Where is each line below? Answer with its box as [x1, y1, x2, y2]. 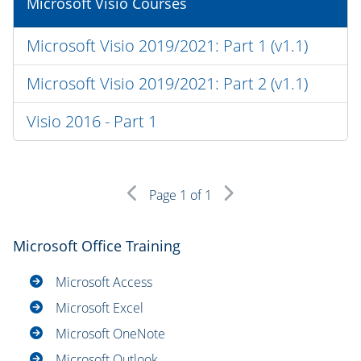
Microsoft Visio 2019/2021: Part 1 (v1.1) [27, 35, 308, 57]
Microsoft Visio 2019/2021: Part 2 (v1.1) [27, 73, 308, 95]
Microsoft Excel [55, 299, 143, 317]
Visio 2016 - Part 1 [27, 110, 157, 133]
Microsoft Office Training [13, 236, 180, 256]
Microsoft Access [55, 273, 152, 292]
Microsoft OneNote [55, 325, 165, 343]
